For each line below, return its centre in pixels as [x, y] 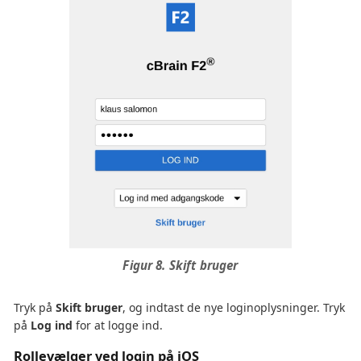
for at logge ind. [118, 326]
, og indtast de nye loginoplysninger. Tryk [234, 308]
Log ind [52, 326]
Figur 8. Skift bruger [180, 266]
